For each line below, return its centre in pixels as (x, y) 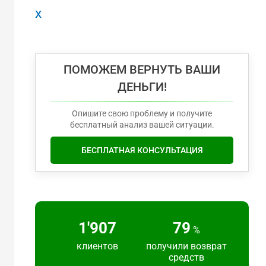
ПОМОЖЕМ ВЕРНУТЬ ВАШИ (142, 69)
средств (186, 257)
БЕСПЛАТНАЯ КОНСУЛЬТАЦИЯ (142, 150)
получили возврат (186, 246)
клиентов (97, 246)
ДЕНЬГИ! (142, 86)
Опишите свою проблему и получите (142, 113)
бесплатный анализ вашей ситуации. (142, 124)
